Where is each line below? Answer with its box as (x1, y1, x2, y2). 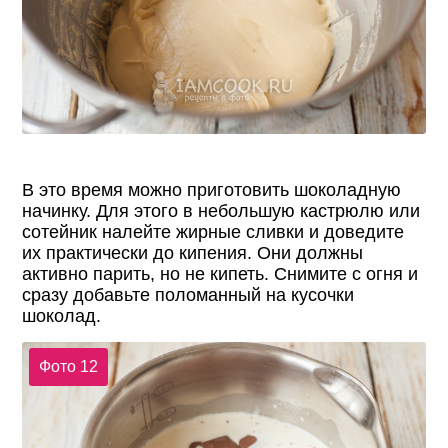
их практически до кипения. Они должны (22, 243, 364, 264)
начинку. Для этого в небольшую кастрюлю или (22, 201, 421, 222)
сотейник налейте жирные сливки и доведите (22, 222, 405, 243)
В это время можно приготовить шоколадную (22, 180, 402, 201)
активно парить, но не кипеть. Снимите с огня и (22, 264, 419, 285)
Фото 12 (38, 358, 98, 376)
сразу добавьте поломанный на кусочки (22, 285, 355, 306)
